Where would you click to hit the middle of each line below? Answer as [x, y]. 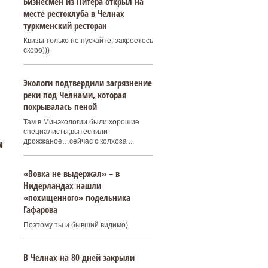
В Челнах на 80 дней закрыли [79, 257]
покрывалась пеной [60, 106]
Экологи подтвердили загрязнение [87, 83]
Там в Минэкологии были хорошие [81, 122]
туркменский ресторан [65, 25]
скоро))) [36, 50]
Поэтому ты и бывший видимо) [75, 225]
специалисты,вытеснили [65, 132]
